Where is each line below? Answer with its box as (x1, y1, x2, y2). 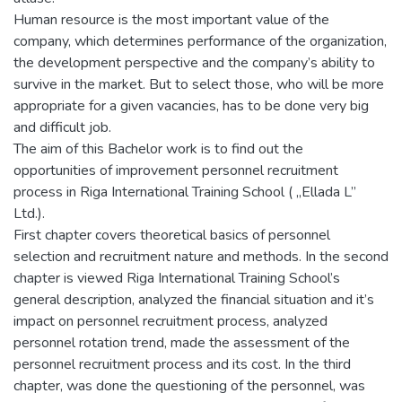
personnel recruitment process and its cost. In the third (13, 354, 351, 374)
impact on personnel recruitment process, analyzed (13, 310, 328, 331)
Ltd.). (13, 203, 45, 223)
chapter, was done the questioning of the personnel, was (13, 375, 365, 396)
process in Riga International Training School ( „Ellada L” (13, 181, 356, 202)
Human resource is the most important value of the (13, 9, 329, 30)
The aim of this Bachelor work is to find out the (13, 138, 303, 159)
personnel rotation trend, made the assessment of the (13, 332, 350, 353)
